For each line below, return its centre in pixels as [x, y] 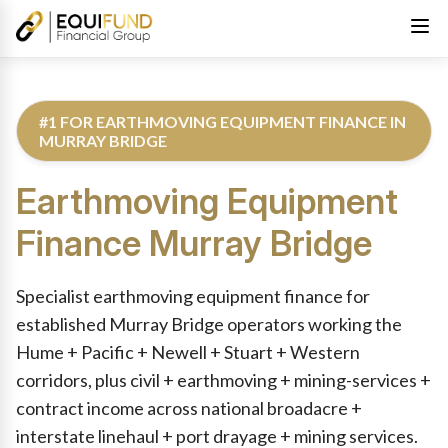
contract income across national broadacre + [189, 408]
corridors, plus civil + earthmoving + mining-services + [223, 380]
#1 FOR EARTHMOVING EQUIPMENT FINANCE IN [222, 121]
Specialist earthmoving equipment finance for [193, 296]
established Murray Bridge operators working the [209, 324]
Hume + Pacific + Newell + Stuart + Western [188, 352]
